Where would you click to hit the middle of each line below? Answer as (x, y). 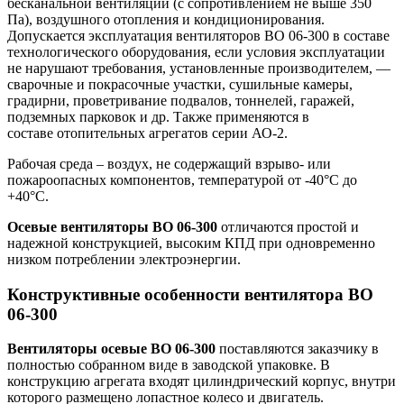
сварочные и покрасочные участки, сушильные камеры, (180, 84)
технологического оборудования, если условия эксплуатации (196, 51)
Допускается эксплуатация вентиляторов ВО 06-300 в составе (198, 35)
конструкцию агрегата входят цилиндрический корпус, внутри (202, 381)
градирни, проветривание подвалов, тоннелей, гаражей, (181, 100)
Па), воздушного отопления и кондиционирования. (166, 19)
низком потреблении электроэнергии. (124, 259)
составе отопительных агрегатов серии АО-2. (147, 133)
